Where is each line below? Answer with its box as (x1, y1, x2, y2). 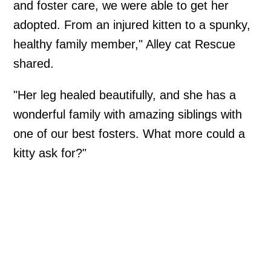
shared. (13, 57, 54, 71)
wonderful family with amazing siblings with (13, 108, 243, 122)
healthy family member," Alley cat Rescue (13, 38, 236, 51)
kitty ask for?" (13, 146, 87, 160)
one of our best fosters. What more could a (13, 127, 246, 141)
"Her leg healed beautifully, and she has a (13, 88, 237, 102)
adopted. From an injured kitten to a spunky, (13, 18, 251, 32)
